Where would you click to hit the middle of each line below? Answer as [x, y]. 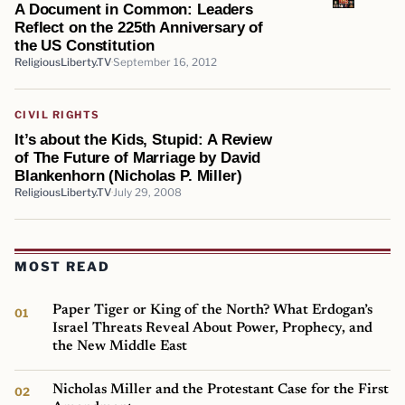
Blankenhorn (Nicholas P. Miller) [128, 175]
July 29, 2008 [147, 192]
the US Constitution [85, 45]
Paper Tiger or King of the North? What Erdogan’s [213, 311]
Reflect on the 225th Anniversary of [139, 27]
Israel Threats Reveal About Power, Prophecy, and [213, 329]
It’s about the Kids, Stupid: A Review [143, 139]
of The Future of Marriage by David [138, 157]
